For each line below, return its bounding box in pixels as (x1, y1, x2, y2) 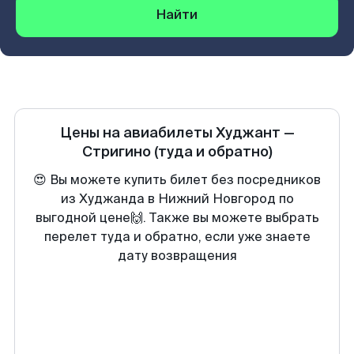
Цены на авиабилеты (59, 123, 216, 142)
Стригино (81, 142, 151, 161)
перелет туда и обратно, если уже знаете (43, 228, 311, 245)
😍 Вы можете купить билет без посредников (33, 171, 321, 188)
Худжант (215, 123, 281, 142)
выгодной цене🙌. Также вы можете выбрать (35, 209, 319, 226)
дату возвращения (117, 247, 237, 264)
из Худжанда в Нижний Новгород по (60, 190, 294, 207)
